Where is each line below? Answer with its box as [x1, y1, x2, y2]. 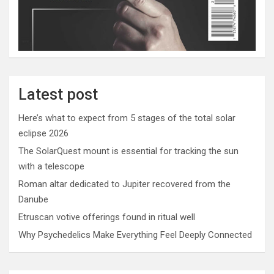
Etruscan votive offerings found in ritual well [18, 211, 195, 223]
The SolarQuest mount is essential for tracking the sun [18, 145, 239, 157]
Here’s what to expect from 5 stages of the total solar [18, 112, 235, 124]
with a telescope [18, 160, 84, 172]
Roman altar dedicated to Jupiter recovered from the [18, 178, 231, 190]
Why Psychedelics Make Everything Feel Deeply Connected [18, 229, 252, 240]
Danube [18, 193, 48, 205]
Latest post [18, 85, 98, 103]
